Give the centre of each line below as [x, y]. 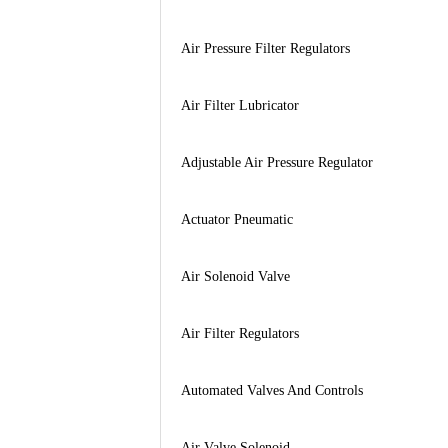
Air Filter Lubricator [239, 105]
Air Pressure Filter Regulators [265, 48]
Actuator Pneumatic [236, 219]
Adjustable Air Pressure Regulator [276, 162]
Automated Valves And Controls [271, 390]
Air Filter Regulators [239, 333]
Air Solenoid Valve [235, 276]
